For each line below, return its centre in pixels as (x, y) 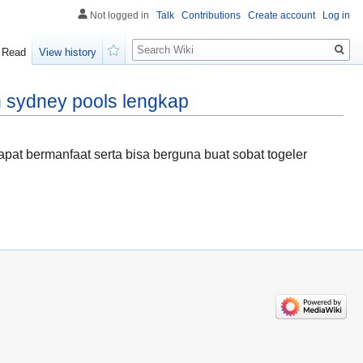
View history (68, 53)
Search (158, 41)
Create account (282, 15)
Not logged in (120, 15)
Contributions (211, 15)
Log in (336, 15)
